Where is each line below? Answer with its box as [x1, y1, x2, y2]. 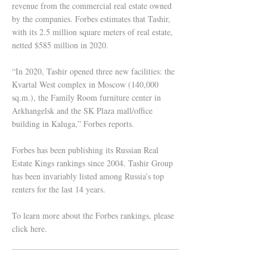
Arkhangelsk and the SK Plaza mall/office [12, 105, 153, 116]
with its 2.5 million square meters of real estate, [12, 26, 173, 38]
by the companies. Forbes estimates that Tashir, [12, 13, 170, 24]
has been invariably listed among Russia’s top [12, 170, 164, 182]
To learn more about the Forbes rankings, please [12, 210, 174, 221]
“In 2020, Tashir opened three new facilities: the [12, 66, 175, 77]
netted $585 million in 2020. [12, 39, 108, 51]
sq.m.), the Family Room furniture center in [12, 92, 161, 103]
